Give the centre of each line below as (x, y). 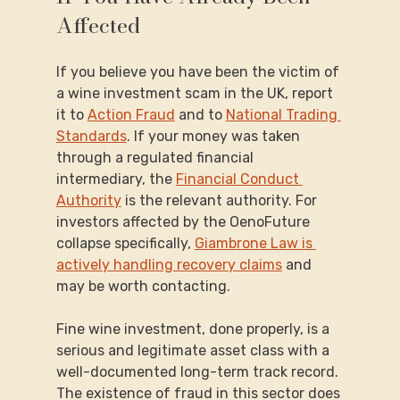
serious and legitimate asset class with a (194, 350)
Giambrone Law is (255, 243)
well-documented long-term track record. (199, 371)
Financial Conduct (239, 179)
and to (200, 114)
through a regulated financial (156, 157)
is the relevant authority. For (221, 200)
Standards (91, 136)
